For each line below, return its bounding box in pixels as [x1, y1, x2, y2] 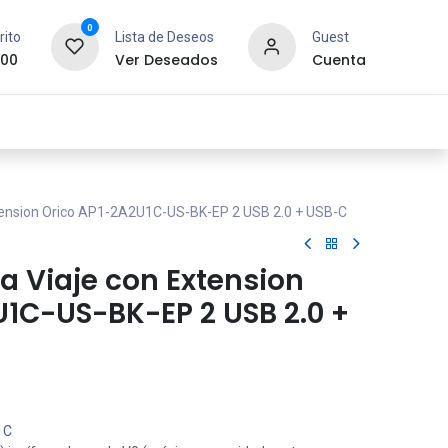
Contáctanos [230, 112, 314, 131]
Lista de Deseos [114, 28, 214, 45]
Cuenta [311, 49, 366, 70]
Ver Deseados [114, 49, 218, 70]
